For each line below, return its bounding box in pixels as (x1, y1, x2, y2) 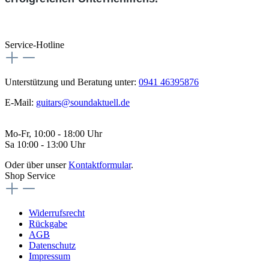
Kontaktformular (68, 159, 131, 170)
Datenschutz (29, 240, 76, 250)
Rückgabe (29, 218, 67, 229)
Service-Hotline (5, 39, 64, 50)
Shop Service (5, 170, 55, 181)
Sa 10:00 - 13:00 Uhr (5, 139, 85, 150)
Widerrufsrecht (29, 207, 85, 218)
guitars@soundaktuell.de (36, 97, 130, 107)
